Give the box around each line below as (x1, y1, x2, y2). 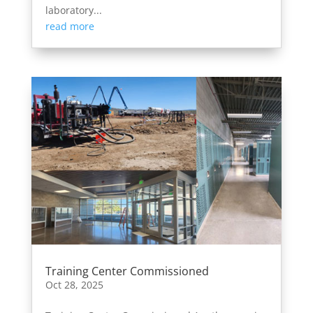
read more (45, 19, 94, 33)
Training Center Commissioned (45, 263, 209, 279)
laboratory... (45, 3, 102, 17)
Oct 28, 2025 (45, 278, 103, 292)
